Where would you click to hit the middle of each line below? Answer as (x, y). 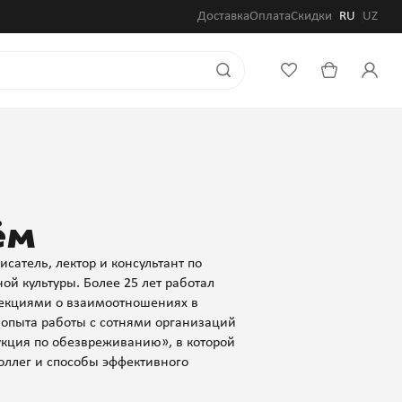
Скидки (311, 16)
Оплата (270, 16)
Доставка (223, 16)
